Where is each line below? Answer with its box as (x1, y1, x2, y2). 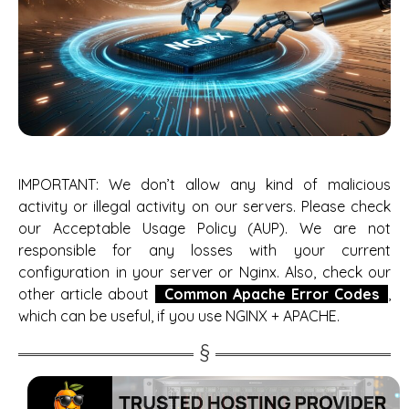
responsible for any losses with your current (18, 240, 391, 259)
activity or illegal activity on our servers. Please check (18, 196, 391, 215)
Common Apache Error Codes (163, 284, 379, 303)
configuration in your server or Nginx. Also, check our (18, 262, 391, 281)
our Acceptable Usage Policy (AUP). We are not (18, 218, 391, 237)
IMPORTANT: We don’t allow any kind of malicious (18, 174, 391, 194)
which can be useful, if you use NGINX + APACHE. (18, 306, 340, 325)
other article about (18, 284, 155, 303)
